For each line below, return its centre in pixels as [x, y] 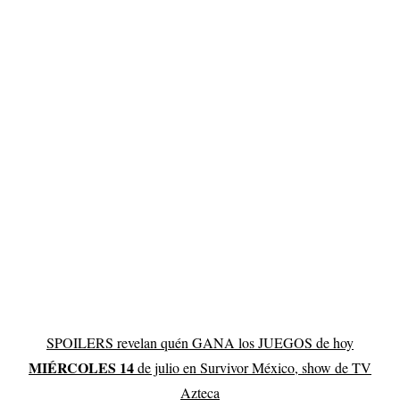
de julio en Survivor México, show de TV [253, 367]
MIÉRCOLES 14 [81, 367]
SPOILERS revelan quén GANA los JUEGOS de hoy [200, 342]
